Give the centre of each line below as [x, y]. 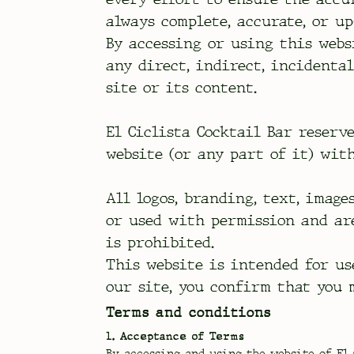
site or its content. [182, 87]
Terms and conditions [192, 313]
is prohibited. [160, 242]
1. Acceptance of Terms [175, 335]
